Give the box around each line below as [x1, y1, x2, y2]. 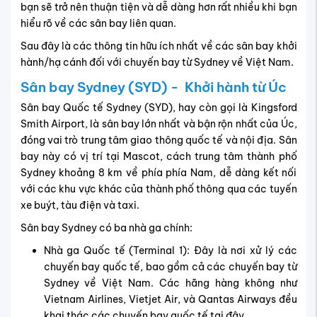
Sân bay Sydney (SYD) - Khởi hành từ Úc [20, 78, 287, 96]
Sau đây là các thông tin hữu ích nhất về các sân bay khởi [20, 39, 297, 52]
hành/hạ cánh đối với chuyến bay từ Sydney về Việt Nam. [20, 55, 296, 69]
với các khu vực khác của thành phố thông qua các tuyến [20, 183, 297, 196]
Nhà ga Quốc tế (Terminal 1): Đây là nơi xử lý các [43, 244, 297, 258]
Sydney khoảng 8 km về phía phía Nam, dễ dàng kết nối [20, 166, 297, 180]
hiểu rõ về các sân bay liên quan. [20, 16, 178, 30]
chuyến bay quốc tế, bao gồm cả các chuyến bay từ [43, 260, 297, 274]
